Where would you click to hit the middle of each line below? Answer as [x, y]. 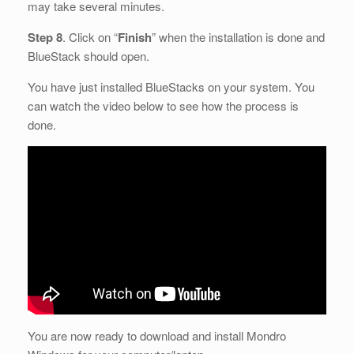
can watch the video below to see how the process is [163, 106]
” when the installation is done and [238, 37]
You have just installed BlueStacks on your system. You [171, 87]
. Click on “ [90, 37]
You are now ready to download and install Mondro [157, 335]
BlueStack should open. [88, 56]
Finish [135, 38]
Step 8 [45, 38]
